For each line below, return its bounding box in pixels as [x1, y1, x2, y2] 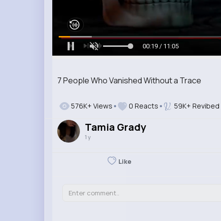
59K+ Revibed [171, 101, 220, 110]
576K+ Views [69, 101, 112, 110]
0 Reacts [127, 101, 160, 110]
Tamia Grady [84, 120, 146, 134]
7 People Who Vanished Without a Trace [57, 74, 201, 86]
